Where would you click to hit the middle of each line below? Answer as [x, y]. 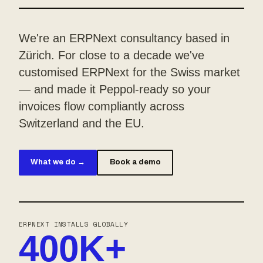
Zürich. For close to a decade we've [112, 55]
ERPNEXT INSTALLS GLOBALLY [73, 224]
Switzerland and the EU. [82, 123]
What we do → [58, 162]
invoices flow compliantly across [102, 106]
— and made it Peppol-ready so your [115, 89]
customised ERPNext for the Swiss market [129, 72]
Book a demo [135, 162]
